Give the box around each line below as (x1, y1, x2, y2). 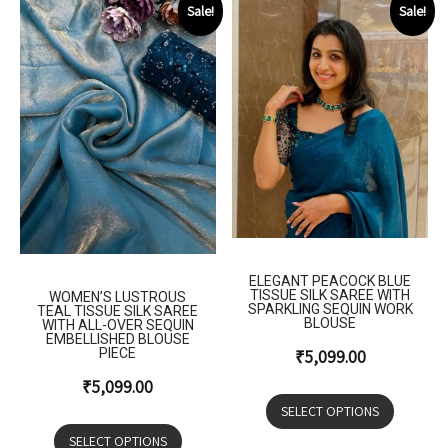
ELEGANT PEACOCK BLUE (249, 273, 412, 290)
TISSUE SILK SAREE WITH (250, 287, 411, 304)
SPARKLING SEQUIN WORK (247, 301, 413, 318)
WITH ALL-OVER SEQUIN (41, 317, 194, 334)
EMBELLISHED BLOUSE (45, 331, 190, 348)
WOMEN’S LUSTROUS (49, 289, 187, 306)
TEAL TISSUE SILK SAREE (37, 303, 199, 320)
